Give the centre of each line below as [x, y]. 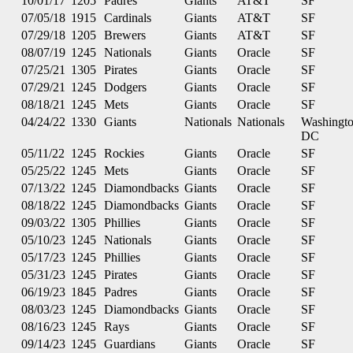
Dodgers [125, 87]
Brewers [125, 35]
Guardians [130, 344]
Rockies [124, 153]
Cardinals [128, 18]
